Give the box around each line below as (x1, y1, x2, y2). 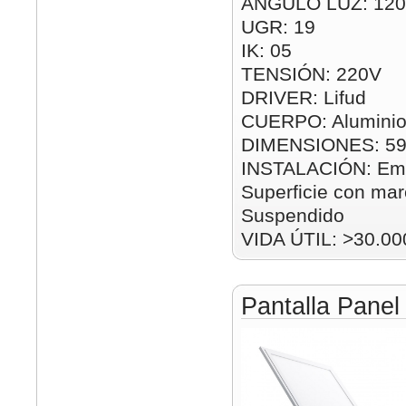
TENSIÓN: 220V (241, 63, 382, 84)
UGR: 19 (241, 16, 315, 37)
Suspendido (241, 205, 344, 226)
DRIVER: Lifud (241, 87, 366, 108)
